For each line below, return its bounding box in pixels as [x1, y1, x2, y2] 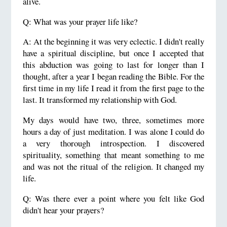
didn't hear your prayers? [22, 204, 104, 216]
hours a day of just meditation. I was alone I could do [22, 126, 205, 138]
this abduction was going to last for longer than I [22, 59, 205, 71]
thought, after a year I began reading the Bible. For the [22, 70, 205, 83]
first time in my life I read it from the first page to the [22, 82, 205, 94]
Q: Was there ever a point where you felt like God [22, 192, 205, 204]
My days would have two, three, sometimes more [22, 114, 205, 126]
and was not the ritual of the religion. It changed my [22, 161, 205, 173]
